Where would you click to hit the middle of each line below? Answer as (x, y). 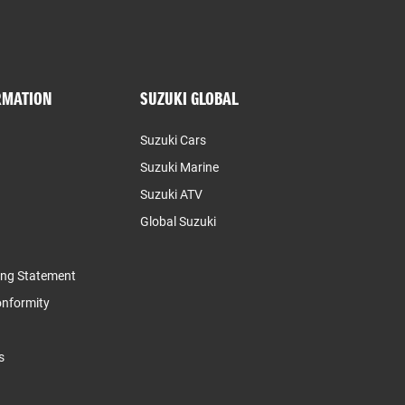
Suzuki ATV (172, 194)
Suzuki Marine (180, 167)
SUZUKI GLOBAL (190, 99)
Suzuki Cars (174, 140)
